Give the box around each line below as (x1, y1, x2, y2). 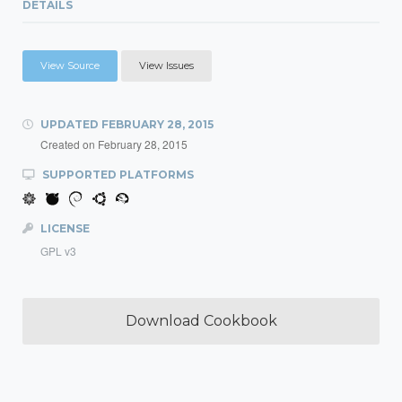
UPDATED (38, 118, 101, 131)
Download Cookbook (125, 312, 277, 329)
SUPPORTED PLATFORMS (39, 168, 194, 181)
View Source (40, 59, 100, 72)
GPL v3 (40, 243, 76, 258)
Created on (40, 136, 98, 152)
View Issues (139, 59, 194, 72)
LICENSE (38, 222, 90, 235)
